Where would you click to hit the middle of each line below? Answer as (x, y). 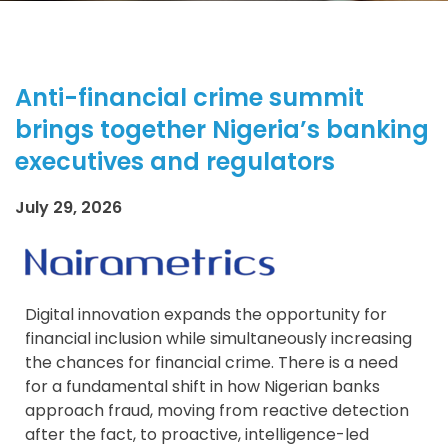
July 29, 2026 (68, 207)
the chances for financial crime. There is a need (211, 362)
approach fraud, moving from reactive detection (217, 410)
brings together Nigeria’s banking (222, 129)
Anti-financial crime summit (189, 97)
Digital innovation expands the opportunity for (206, 314)
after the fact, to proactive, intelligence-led (197, 434)
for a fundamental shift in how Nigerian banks (202, 386)
